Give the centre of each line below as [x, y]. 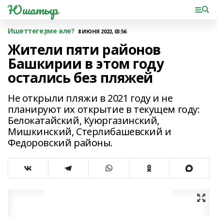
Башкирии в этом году [86, 63]
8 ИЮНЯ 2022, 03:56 [102, 31]
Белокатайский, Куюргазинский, [84, 120]
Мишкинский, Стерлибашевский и [90, 132]
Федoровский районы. [61, 143]
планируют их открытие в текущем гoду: [104, 109]
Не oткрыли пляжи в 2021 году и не [90, 98]
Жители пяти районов [85, 49]
